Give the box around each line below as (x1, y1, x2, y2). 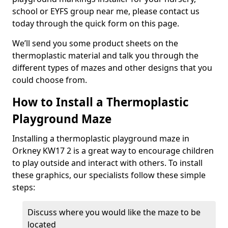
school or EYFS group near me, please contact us (12, 6, 199, 17)
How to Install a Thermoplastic (12, 94, 189, 110)
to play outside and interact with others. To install (12, 157, 203, 168)
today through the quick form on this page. (12, 18, 179, 29)
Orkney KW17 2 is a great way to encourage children (12, 145, 214, 156)
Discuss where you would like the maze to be (27, 207, 201, 218)
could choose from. (12, 74, 87, 85)
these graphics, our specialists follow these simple (12, 169, 206, 181)
